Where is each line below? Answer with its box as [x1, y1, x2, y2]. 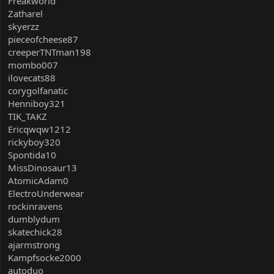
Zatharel [8, 7, 43, 20]
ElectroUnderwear [8, 187, 84, 199]
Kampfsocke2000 [8, 251, 81, 264]
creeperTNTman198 [8, 45, 91, 58]
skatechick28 [8, 225, 62, 238]
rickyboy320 [8, 135, 61, 148]
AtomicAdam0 [8, 174, 68, 187]
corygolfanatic [8, 84, 68, 97]
